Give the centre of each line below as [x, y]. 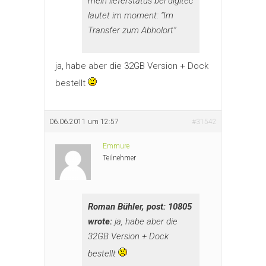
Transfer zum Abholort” [132, 30]
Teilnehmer [119, 158]
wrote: [100, 221]
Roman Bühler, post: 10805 [140, 206]
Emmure [116, 146]
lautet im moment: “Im [131, 15]
